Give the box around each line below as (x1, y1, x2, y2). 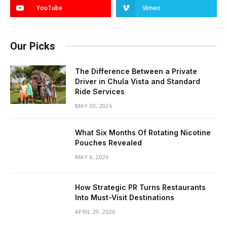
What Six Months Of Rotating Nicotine (75, 128, 211, 137)
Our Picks (10, 40, 55, 52)
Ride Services (75, 87, 125, 96)
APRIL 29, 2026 (75, 207, 116, 215)
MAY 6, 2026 (75, 153, 109, 161)
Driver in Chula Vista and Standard (75, 77, 200, 86)
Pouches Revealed (75, 138, 142, 147)
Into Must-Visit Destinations (75, 193, 174, 202)
